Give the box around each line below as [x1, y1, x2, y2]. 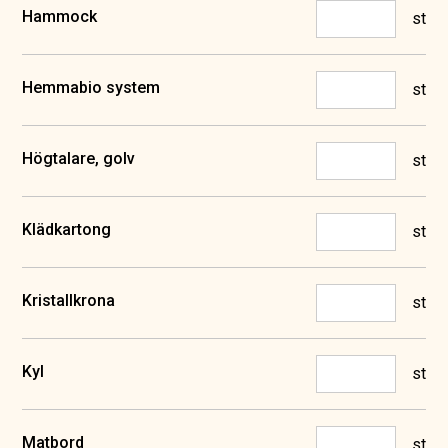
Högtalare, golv [22, 149, 136, 168]
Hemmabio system [22, 78, 161, 97]
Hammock [22, 7, 98, 26]
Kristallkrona [22, 291, 116, 310]
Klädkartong [22, 220, 112, 239]
